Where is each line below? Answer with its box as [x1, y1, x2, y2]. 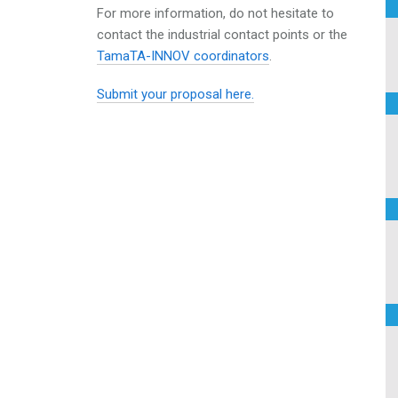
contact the [97, 26, 168, 43]
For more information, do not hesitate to [97, 4, 334, 21]
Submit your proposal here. [97, 85, 254, 102]
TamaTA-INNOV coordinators [97, 47, 269, 64]
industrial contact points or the [168, 26, 347, 43]
